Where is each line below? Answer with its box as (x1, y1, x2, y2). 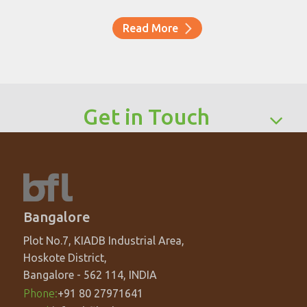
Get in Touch (82, 104, 210, 130)
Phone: (23, 287, 58, 300)
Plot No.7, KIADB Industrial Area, (23, 234, 184, 247)
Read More (123, 22, 179, 35)
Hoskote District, (23, 251, 107, 265)
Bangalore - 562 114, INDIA (23, 269, 157, 282)
